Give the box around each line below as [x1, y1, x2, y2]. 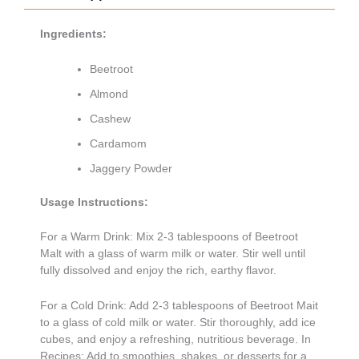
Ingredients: [40, 27, 107, 41]
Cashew [90, 111, 131, 125]
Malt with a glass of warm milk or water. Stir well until [40, 247, 305, 260]
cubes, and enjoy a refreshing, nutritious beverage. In [40, 332, 311, 345]
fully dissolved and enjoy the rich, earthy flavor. [40, 264, 276, 277]
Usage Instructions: [40, 195, 148, 208]
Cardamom [90, 136, 147, 150]
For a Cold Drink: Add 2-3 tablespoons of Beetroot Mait [40, 298, 318, 312]
